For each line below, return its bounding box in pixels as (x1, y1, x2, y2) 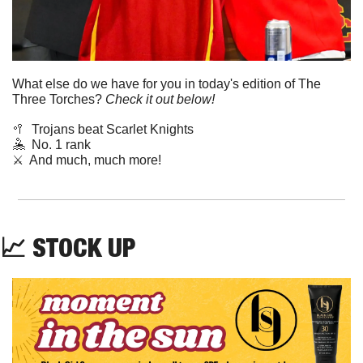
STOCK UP (32, 231, 135, 263)
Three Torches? (12, 92, 105, 106)
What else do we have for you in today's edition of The (12, 76, 321, 91)
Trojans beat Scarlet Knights (32, 122, 194, 136)
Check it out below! (105, 92, 215, 106)
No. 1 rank (25, 137, 91, 152)
